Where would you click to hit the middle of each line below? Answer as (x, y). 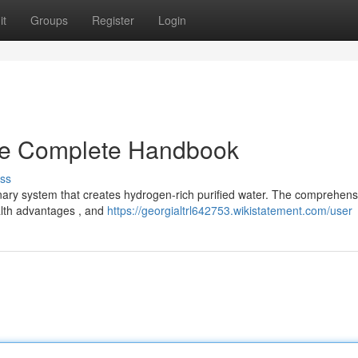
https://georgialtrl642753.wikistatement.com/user (230, 210)
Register (113, 20)
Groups (49, 20)
